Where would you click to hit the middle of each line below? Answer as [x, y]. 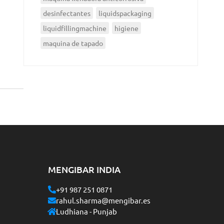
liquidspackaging [125, 13]
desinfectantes [66, 13]
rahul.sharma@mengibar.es [103, 200]
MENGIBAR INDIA [84, 169]
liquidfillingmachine [74, 28]
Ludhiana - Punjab [86, 211]
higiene [126, 28]
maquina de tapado [73, 43]
